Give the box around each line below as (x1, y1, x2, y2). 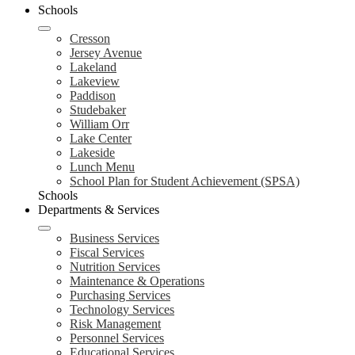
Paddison (70, 89, 116, 103)
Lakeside (70, 146, 115, 160)
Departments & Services (38, 203, 159, 217)
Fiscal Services (70, 246, 144, 260)
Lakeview (70, 74, 120, 89)
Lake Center (70, 132, 132, 146)
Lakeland (70, 60, 116, 74)
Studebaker (70, 103, 126, 117)
